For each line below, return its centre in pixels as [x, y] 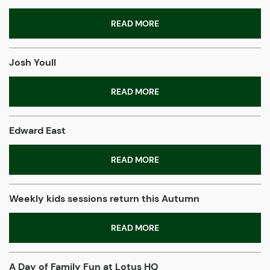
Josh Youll [33, 63]
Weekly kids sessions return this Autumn [104, 199]
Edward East [37, 131]
